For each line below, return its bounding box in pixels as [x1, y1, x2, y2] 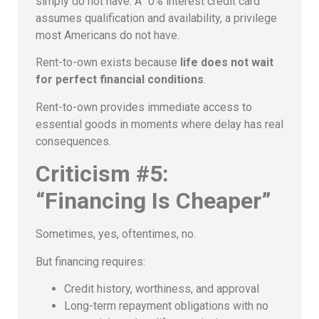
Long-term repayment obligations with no [64, 298, 268, 313]
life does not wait [180, 56, 273, 70]
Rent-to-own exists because [36, 56, 180, 70]
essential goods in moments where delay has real [36, 117, 283, 131]
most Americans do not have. [36, 28, 179, 43]
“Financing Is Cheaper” [36, 187, 271, 215]
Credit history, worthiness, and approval [64, 281, 259, 296]
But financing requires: [36, 254, 145, 268]
